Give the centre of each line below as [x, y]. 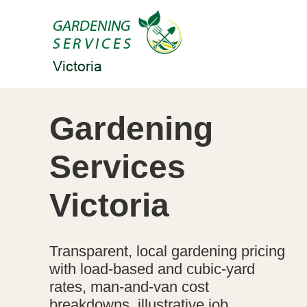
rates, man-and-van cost [129, 286]
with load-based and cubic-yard [152, 269]
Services [118, 167]
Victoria [109, 205]
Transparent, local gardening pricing [167, 251]
